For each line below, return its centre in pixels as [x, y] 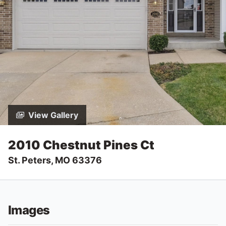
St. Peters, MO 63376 [55, 160]
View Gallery [53, 115]
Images [29, 210]
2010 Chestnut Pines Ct [81, 145]
